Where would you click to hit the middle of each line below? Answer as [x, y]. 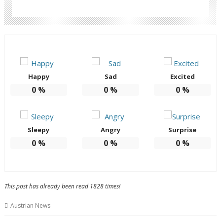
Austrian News [31, 206]
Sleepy [39, 130]
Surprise [183, 130]
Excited [182, 77]
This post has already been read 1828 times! [63, 186]
